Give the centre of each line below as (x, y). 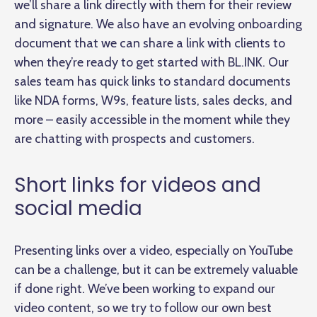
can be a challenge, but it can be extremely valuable (156, 270)
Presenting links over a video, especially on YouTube (154, 251)
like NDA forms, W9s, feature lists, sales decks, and (153, 101)
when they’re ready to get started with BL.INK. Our (151, 63)
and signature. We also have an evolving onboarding (158, 24)
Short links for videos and (138, 185)
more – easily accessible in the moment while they (152, 120)
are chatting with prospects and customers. (134, 139)
